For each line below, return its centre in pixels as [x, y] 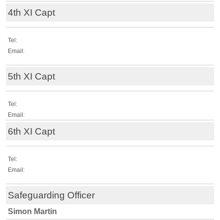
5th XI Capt [31, 77]
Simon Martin [32, 212]
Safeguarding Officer [51, 195]
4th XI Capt [31, 13]
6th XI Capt [31, 132]
